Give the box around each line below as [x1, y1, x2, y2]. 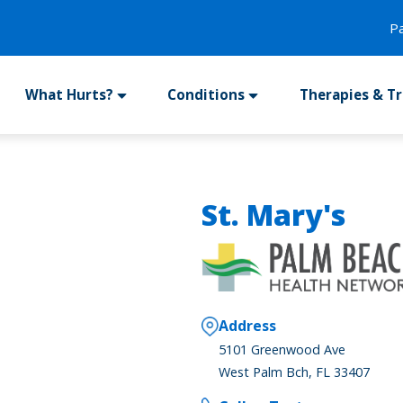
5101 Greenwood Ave [219, 340, 346, 358]
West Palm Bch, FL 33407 [219, 363, 371, 381]
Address [219, 315, 277, 336]
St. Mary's [201, 194, 345, 234]
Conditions [167, 85, 246, 104]
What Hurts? [24, 85, 113, 104]
